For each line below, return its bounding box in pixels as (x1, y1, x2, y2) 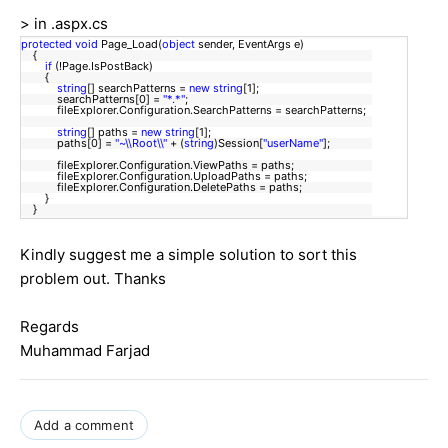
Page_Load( (98, 36, 162, 51)
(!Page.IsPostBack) (52, 58, 159, 73)
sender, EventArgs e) (195, 36, 310, 51)
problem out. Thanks (20, 268, 166, 288)
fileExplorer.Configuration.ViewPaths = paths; (21, 157, 300, 172)
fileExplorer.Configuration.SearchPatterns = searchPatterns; (21, 102, 372, 117)
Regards (20, 316, 79, 336)
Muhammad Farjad (20, 340, 150, 360)
